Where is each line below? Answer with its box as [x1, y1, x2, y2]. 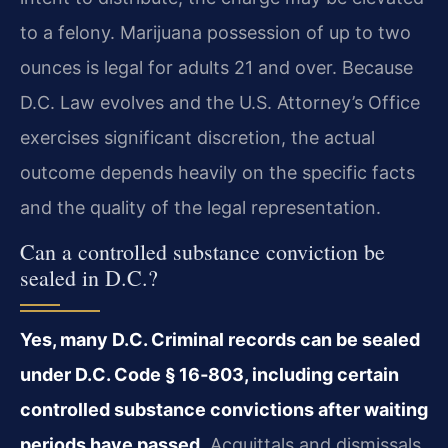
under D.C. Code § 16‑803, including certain [20, 363, 399, 385]
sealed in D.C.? [20, 262, 158, 292]
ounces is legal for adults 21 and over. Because [20, 56, 413, 78]
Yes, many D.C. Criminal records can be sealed [20, 328, 420, 350]
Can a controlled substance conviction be [20, 236, 385, 266]
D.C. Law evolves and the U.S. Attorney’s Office [20, 91, 420, 113]
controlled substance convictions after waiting [20, 398, 428, 420]
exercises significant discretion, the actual [20, 126, 375, 148]
